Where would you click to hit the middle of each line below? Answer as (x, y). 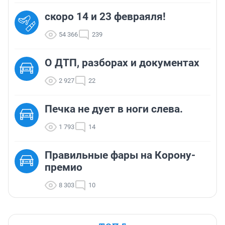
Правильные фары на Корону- (120, 155)
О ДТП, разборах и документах (122, 63)
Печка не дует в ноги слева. (114, 109)
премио (64, 167)
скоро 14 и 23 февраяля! (105, 16)
